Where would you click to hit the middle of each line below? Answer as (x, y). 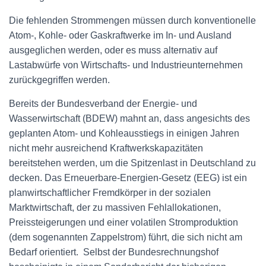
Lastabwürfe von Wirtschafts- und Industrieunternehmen (126, 65)
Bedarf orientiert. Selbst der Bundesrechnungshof (114, 252)
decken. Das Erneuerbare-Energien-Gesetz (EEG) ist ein (128, 178)
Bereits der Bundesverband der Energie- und (103, 103)
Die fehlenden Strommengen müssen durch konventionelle (132, 20)
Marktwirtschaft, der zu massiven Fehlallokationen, (115, 207)
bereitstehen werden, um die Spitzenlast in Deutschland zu (132, 163)
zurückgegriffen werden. (59, 80)
